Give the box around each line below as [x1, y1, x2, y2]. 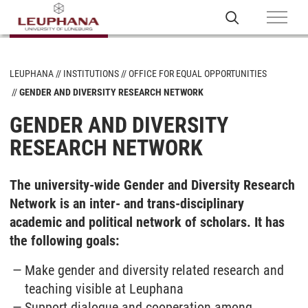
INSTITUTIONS [63, 68, 119, 79]
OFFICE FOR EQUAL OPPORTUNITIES [129, 68, 267, 79]
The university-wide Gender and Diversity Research [10, 177, 295, 193]
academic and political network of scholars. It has [10, 214, 285, 230]
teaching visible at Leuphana [25, 280, 184, 297]
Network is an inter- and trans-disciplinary [10, 195, 244, 212]
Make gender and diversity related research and [25, 262, 285, 278]
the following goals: [10, 232, 119, 249]
